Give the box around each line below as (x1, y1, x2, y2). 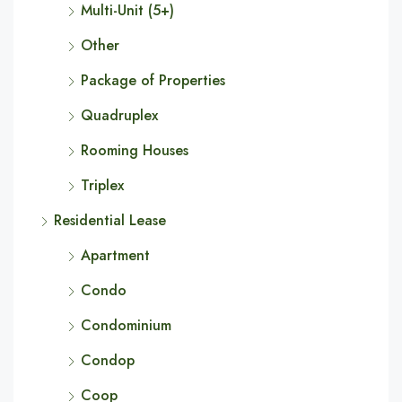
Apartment (81, 245, 150, 266)
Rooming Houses (81, 140, 188, 161)
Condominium (81, 315, 171, 336)
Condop (81, 350, 135, 371)
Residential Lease (54, 210, 166, 231)
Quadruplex (81, 105, 158, 126)
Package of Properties (81, 70, 225, 91)
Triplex (81, 175, 124, 196)
